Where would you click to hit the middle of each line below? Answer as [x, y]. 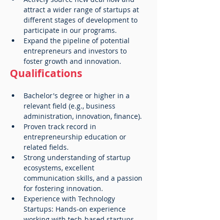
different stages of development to [82, 20]
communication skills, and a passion [84, 178]
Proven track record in [61, 126]
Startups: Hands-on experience [76, 209]
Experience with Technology [70, 199]
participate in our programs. [70, 30]
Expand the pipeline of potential [78, 41]
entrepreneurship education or [76, 137]
